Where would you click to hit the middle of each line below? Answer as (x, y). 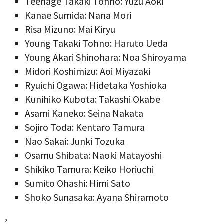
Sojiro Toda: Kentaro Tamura (85, 127)
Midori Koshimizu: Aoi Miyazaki (88, 71)
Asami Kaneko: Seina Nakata (84, 113)
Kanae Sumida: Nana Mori (78, 15)
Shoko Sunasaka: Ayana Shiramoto (97, 197)
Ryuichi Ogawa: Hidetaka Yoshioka (96, 85)
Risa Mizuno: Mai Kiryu (70, 29)
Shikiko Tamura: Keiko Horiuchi (89, 169)
